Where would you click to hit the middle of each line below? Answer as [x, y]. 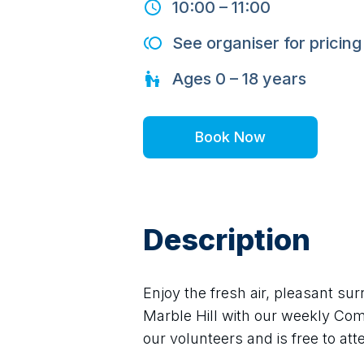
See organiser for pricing [267, 43]
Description [227, 240]
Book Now [230, 137]
